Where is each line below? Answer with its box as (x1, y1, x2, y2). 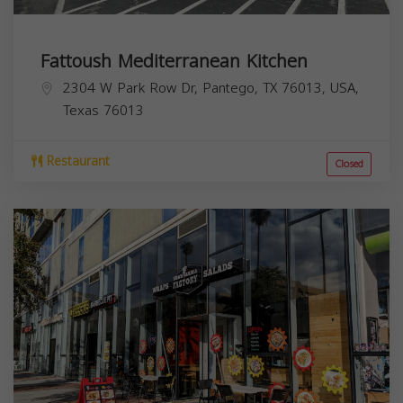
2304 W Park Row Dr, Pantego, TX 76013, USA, (63, 75, 359, 101)
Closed (335, 154, 363, 174)
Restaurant (42, 148, 110, 174)
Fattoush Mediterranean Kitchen (40, 43, 308, 78)
